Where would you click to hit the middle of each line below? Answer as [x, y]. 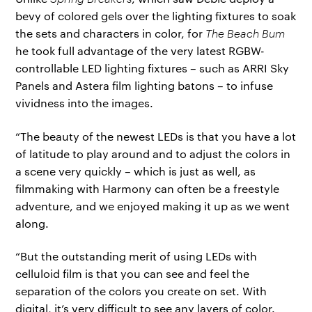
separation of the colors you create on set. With [141, 291]
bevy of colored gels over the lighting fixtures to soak [156, 16]
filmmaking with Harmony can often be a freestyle [148, 188]
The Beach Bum [245, 33]
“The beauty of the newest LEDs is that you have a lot [156, 136]
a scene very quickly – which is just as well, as [136, 171]
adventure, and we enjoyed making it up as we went [153, 205]
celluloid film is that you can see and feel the [133, 274]
